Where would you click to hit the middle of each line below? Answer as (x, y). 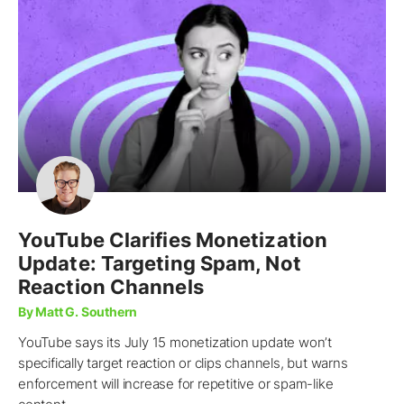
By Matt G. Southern (78, 312)
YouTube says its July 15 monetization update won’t (175, 343)
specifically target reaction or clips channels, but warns (183, 363)
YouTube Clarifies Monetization (173, 240)
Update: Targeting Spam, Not (160, 264)
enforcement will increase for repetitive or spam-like (176, 384)
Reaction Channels (111, 287)
